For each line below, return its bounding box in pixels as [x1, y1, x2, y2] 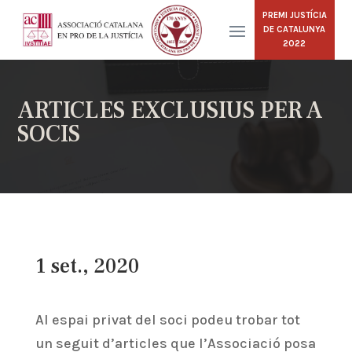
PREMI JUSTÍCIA [262, 10, 327, 20]
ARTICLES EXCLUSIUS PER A [17, 95, 324, 126]
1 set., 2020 [35, 253, 139, 280]
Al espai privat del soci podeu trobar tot [35, 311, 300, 328]
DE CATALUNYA [263, 24, 326, 35]
